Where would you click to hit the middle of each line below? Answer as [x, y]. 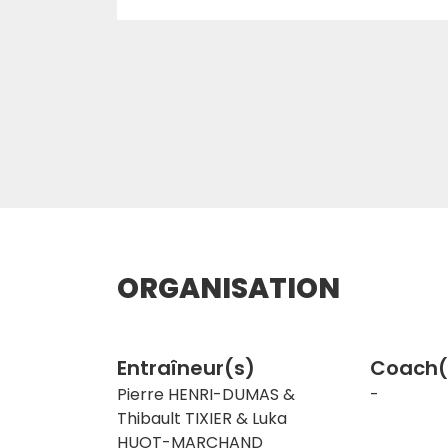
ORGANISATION [228, 288]
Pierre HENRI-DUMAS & [206, 394]
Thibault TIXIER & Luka [202, 418]
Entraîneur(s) [186, 368]
